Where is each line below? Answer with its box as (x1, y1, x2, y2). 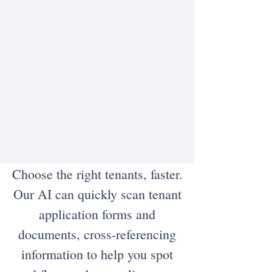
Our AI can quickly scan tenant (13, 185, 182, 203)
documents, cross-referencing (18, 225, 176, 243)
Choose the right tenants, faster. (12, 165, 183, 183)
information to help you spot (21, 245, 173, 263)
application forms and (39, 205, 155, 223)
